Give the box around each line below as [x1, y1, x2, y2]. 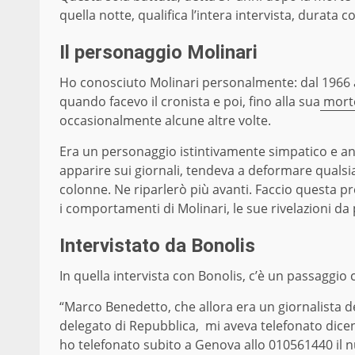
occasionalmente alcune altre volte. [59, 112, 271, 130]
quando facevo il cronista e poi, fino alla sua [59, 93, 320, 111]
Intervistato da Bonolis [59, 235, 255, 258]
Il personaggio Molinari [59, 41, 258, 64]
